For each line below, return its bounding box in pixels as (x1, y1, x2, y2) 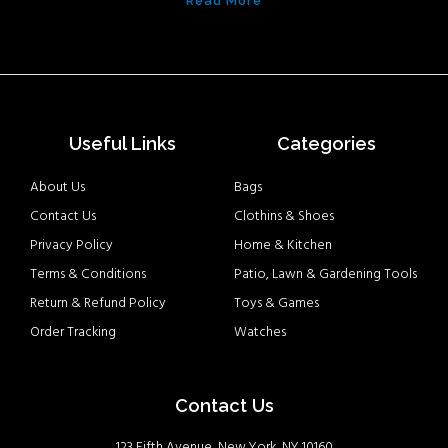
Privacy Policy (30, 235, 113, 257)
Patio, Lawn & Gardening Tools (234, 264, 417, 286)
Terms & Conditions (30, 264, 146, 286)
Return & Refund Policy (30, 293, 166, 315)
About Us (30, 177, 85, 199)
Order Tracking (30, 322, 116, 344)
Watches (234, 322, 286, 344)
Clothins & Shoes (234, 206, 334, 228)
